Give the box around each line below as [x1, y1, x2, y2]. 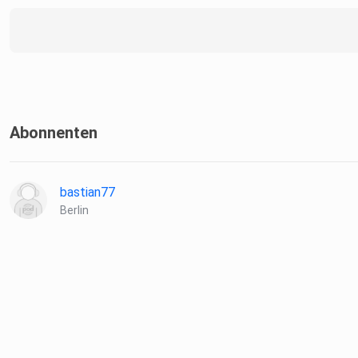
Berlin [60, 204, 89, 217]
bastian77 [60, 185, 115, 201]
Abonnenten [10, 123, 97, 143]
